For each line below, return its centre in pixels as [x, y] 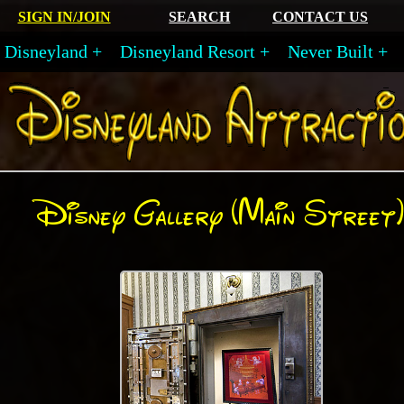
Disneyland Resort [187, 51]
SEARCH [200, 17]
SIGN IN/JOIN [64, 17]
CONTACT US [321, 17]
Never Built [330, 51]
